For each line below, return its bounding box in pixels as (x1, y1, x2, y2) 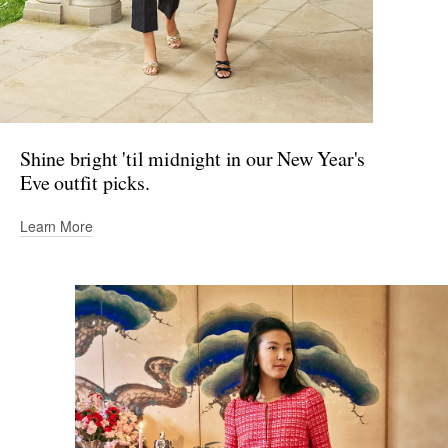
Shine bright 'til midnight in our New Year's (20, 145, 366, 173)
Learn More (20, 216, 93, 237)
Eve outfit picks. (20, 169, 150, 197)
